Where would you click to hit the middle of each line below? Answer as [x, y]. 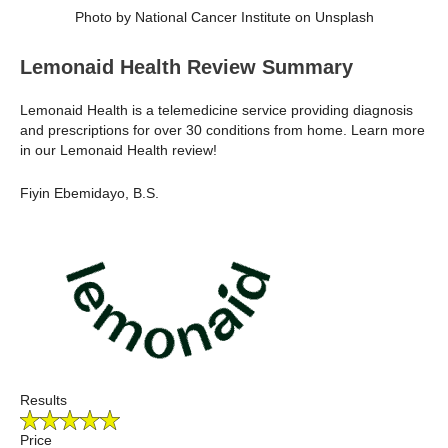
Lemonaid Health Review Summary [186, 67]
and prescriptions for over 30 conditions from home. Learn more [222, 130]
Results [43, 400]
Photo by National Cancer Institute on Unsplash [224, 17]
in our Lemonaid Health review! [118, 150]
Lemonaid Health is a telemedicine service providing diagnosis [216, 110]
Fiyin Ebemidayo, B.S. [89, 192]
